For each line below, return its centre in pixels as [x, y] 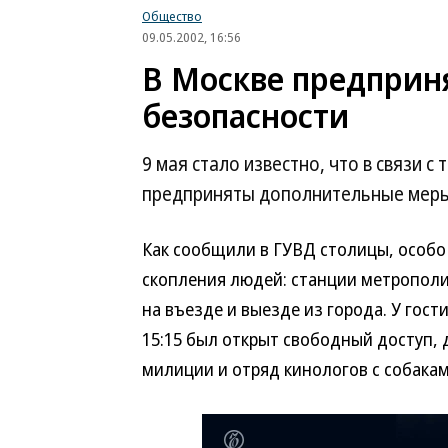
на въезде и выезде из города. [266, 309]
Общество [172, 16]
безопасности [245, 115]
